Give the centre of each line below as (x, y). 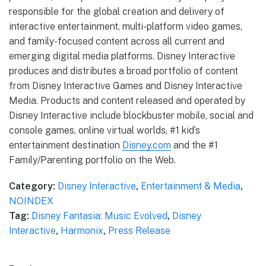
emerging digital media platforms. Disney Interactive (122, 56)
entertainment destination (66, 145)
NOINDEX (31, 201)
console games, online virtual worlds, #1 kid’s (104, 130)
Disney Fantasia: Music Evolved (99, 216)
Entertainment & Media (191, 186)
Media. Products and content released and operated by (127, 100)
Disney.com (147, 145)
